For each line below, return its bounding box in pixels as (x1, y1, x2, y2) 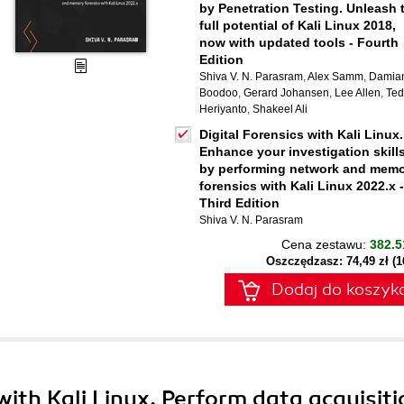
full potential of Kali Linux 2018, (199, 18, 396, 32)
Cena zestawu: (281, 237, 370, 252)
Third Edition (199, 196, 280, 210)
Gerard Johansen (243, 87, 329, 99)
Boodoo (199, 87, 238, 99)
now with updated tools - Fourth (199, 35, 399, 50)
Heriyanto (199, 103, 247, 115)
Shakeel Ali (252, 103, 308, 115)
